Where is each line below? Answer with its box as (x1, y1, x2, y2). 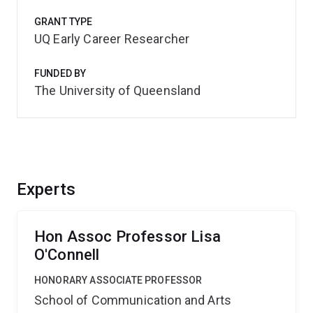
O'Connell (34, 246, 100, 263)
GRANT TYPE (34, 16, 93, 27)
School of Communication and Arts (34, 293, 232, 307)
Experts (17, 180, 76, 199)
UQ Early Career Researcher (34, 31, 190, 46)
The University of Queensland (34, 83, 201, 98)
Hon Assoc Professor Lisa (34, 228, 221, 245)
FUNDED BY (34, 68, 87, 79)
